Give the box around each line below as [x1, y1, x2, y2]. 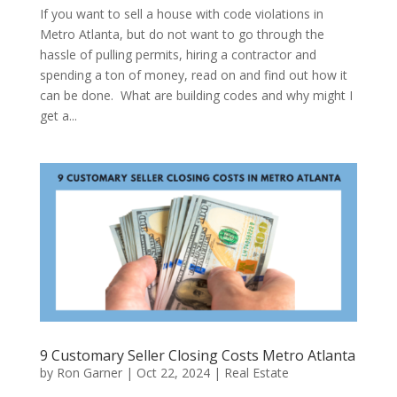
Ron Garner [56, 364, 122, 382]
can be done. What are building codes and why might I [39, 87, 353, 105]
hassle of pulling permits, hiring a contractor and [39, 46, 316, 64]
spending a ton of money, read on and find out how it [39, 66, 347, 84]
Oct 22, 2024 [136, 364, 210, 382]
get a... [39, 107, 77, 125]
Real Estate [223, 364, 289, 382]
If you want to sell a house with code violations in [39, 5, 323, 23]
